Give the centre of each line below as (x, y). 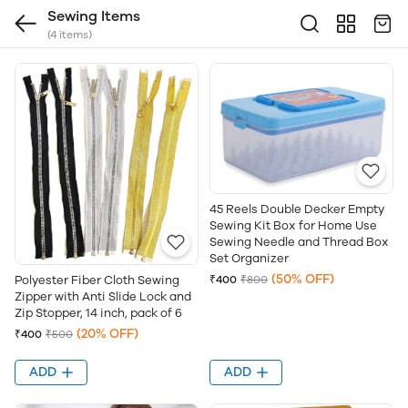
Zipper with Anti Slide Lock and (103, 296)
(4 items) (70, 35)
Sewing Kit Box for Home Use (293, 226)
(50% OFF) (303, 280)
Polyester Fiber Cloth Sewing (97, 280)
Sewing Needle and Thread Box (299, 242)
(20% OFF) (107, 334)
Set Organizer (249, 259)
